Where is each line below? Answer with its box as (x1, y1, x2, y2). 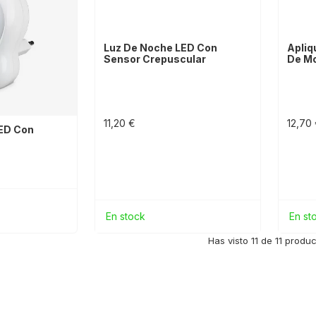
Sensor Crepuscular (103, 53, 206, 66)
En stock (105, 210, 145, 223)
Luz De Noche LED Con (103, 42, 217, 54)
